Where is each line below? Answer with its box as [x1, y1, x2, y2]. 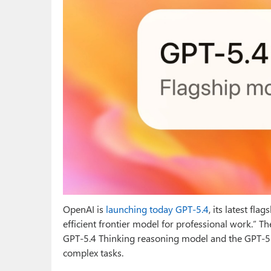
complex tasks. [63, 246, 123, 260]
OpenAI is [63, 203, 106, 216]
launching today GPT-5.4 [106, 203, 209, 216]
